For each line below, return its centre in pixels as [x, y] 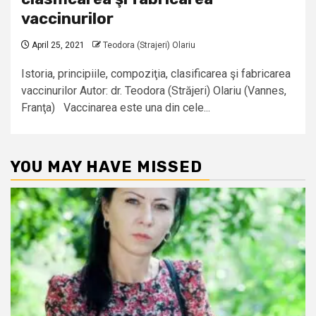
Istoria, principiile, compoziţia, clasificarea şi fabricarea [156, 74]
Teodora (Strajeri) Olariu [149, 45]
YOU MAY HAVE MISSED [107, 167]
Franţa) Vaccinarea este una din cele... [116, 108]
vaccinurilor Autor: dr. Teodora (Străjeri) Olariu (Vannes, [154, 91]
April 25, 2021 [57, 45]
